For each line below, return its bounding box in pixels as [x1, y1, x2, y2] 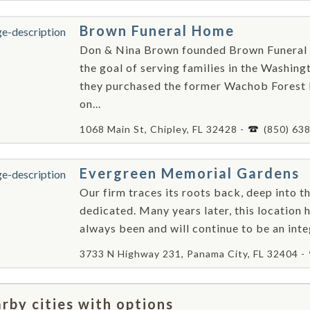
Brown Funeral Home [80, 22, 235, 39]
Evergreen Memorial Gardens [80, 165, 300, 181]
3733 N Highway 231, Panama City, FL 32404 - [80, 248, 308, 259]
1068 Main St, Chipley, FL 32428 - [80, 123, 247, 135]
